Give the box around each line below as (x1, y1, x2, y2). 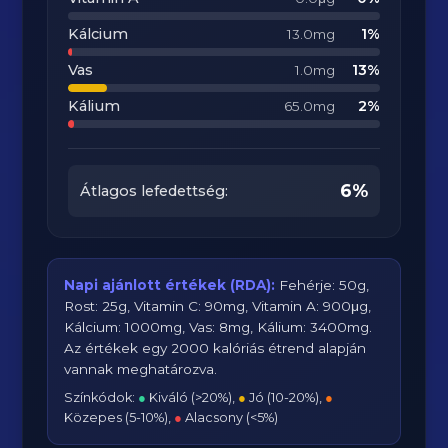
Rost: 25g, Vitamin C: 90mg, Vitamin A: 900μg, (64, 298, 372, 314)
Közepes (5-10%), (64, 410, 175, 425)
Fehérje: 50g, (275, 277, 370, 293)
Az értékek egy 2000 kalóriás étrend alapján (64, 340, 367, 356)
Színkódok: (64, 390, 139, 405)
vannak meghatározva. (64, 361, 218, 377)
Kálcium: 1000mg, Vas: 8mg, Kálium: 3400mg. (64, 319, 373, 335)
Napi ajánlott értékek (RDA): (64, 277, 276, 293)
